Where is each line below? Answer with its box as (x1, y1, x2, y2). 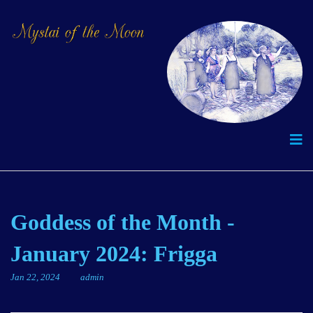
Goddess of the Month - (10, 210, 235, 235)
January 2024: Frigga (10, 242, 217, 266)
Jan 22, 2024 (10, 272, 62, 282)
